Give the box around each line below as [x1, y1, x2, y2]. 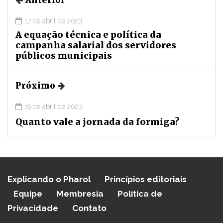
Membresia [56, 188, 104, 199]
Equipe [13, 188, 42, 199]
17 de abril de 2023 [24, 16, 83, 25]
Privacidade [7, 203, 58, 213]
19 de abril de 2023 [24, 102, 83, 111]
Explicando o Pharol [7, 174, 91, 184]
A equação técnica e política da [15, 28, 161, 40]
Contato [72, 203, 107, 213]
